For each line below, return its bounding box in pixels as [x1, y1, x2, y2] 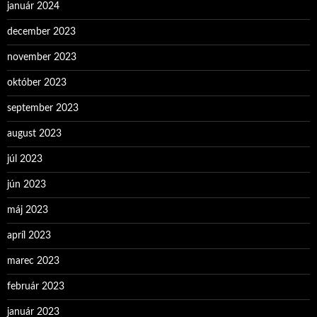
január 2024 [7, 1, 59, 11]
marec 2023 [7, 256, 59, 266]
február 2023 [7, 282, 64, 292]
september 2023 [7, 103, 79, 113]
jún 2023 [7, 180, 46, 190]
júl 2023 [7, 154, 42, 164]
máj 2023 [7, 205, 48, 215]
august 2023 [7, 129, 62, 139]
